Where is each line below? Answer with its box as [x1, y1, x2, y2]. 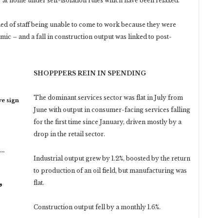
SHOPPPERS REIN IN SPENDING [34, 69, 146, 77]
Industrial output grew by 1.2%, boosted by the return [34, 154, 190, 162]
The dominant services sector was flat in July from [34, 93, 183, 101]
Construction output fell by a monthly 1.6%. [34, 203, 161, 211]
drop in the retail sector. [34, 130, 105, 138]
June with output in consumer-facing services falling [34, 106, 190, 113]
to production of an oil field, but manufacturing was [34, 166, 187, 174]
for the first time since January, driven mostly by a [34, 118, 182, 126]
